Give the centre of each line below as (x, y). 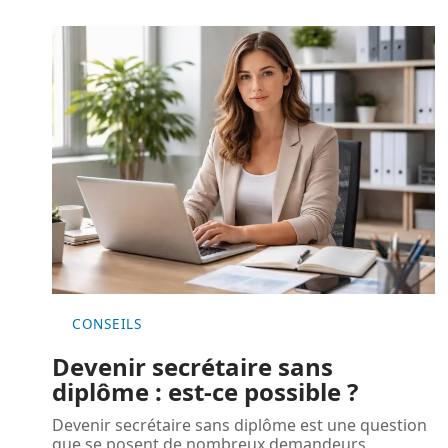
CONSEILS (107, 323)
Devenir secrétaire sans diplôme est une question (239, 424)
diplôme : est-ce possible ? (205, 391)
